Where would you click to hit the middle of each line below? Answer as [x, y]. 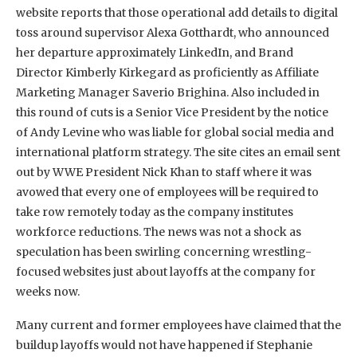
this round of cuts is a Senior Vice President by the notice [172, 112]
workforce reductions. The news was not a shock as [159, 231]
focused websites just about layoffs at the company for [166, 271]
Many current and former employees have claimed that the [178, 325]
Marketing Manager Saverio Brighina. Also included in [168, 92]
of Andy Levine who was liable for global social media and [175, 132]
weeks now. [48, 291]
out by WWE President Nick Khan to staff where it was [164, 172]
